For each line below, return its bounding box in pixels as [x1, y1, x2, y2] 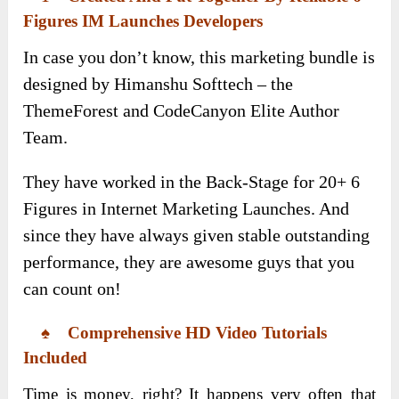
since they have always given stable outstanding [23, 224, 370, 245]
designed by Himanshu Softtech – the [23, 73, 294, 94]
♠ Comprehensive [23, 322, 186, 342]
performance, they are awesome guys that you [23, 251, 355, 272]
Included [23, 347, 88, 367]
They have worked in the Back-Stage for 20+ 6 [23, 171, 361, 191]
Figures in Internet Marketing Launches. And [23, 198, 350, 218]
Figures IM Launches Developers [23, 11, 264, 30]
